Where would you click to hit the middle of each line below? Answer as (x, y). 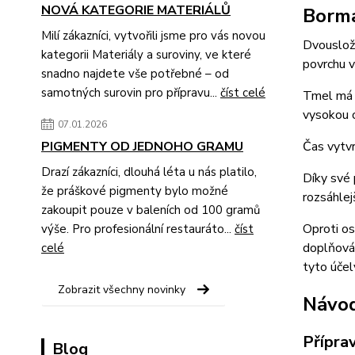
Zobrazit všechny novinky (122, 289)
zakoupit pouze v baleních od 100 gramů (151, 210)
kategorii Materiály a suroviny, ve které (146, 54)
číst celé (243, 92)
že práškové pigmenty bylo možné (135, 191)
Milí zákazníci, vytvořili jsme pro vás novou (153, 35)
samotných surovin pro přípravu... (131, 92)
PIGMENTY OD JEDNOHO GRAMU (142, 146)
